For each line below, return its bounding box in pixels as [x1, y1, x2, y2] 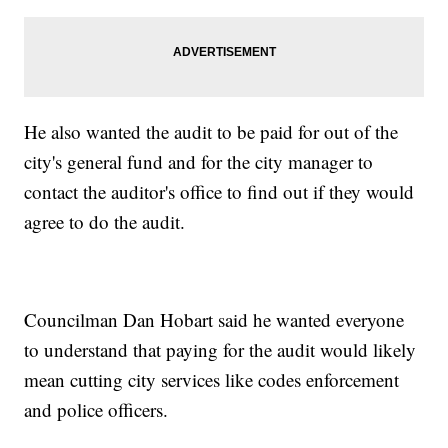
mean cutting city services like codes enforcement [24, 367, 400, 393]
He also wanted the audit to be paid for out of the [24, 119, 399, 145]
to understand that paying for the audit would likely [24, 337, 417, 363]
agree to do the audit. [24, 209, 186, 235]
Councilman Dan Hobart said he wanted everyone [24, 307, 405, 333]
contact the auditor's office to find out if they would [24, 179, 415, 205]
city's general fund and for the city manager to [24, 149, 374, 175]
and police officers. [24, 397, 169, 423]
